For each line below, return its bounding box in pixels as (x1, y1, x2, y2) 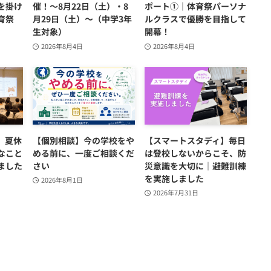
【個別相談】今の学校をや (33, 134, 134, 146)
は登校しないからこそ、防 (145, 146, 246, 159)
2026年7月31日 (152, 188, 198, 198)
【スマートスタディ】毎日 (145, 134, 246, 146)
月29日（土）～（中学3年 (33, 12, 132, 25)
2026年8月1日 (41, 175, 83, 185)
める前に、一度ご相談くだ (33, 146, 134, 159)
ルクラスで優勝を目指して (145, 12, 246, 25)
